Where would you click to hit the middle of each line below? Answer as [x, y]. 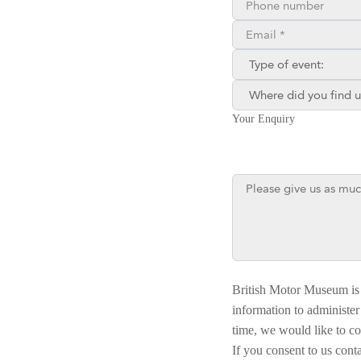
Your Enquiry [263, 119]
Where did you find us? [291, 89]
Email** [253, 29]
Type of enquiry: [274, 58]
